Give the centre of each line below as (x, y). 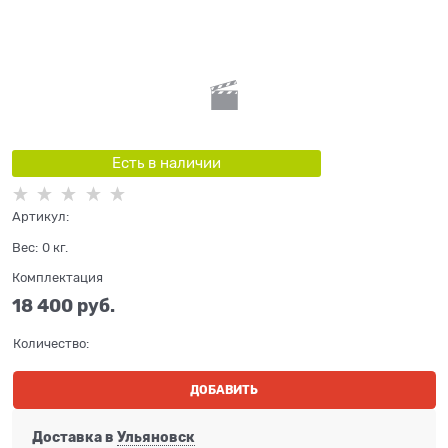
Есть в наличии (166, 162)
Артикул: (40, 217)
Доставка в (74, 437)
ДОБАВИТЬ (224, 389)
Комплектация (57, 278)
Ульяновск (156, 437)
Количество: (50, 344)
